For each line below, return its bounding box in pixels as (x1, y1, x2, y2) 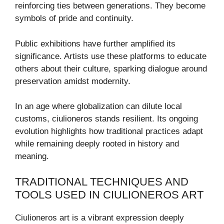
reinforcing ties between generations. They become (15, 1, 205, 11)
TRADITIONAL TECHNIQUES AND (15, 175, 188, 188)
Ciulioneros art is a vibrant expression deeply (15, 212, 184, 222)
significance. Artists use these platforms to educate (15, 51, 206, 61)
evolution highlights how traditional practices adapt (15, 126, 203, 136)
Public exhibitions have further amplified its (15, 38, 175, 48)
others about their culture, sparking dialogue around (15, 63, 207, 73)
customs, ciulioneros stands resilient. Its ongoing (15, 114, 198, 124)
